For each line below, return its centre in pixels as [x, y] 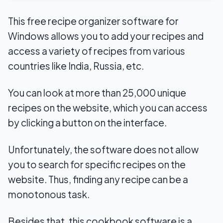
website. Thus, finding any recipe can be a [98, 179]
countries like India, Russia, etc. [76, 65]
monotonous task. [49, 194]
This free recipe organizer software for [93, 21]
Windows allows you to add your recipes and [106, 36]
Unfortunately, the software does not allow [103, 149]
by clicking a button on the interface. [87, 122]
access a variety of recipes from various [97, 51]
